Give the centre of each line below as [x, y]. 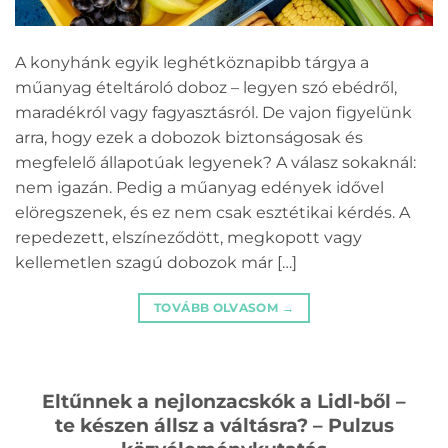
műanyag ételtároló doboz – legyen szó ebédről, [206, 87]
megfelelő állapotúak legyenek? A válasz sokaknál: [215, 162]
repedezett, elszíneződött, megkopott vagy [188, 237]
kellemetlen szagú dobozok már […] [156, 262]
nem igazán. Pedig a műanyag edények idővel [199, 187]
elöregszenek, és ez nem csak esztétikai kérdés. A [212, 212]
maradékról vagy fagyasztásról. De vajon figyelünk [213, 112]
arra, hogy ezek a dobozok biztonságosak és [189, 137]
